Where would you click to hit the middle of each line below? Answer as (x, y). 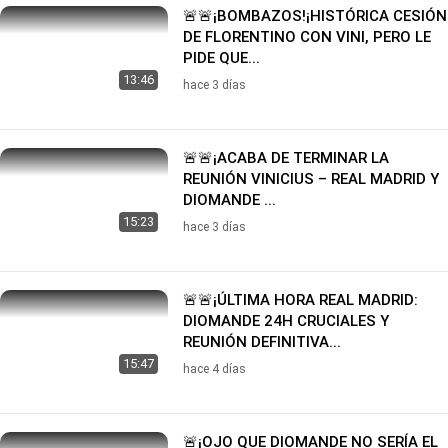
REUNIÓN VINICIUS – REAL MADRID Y (311, 178)
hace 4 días (214, 368)
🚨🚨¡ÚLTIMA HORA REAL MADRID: (300, 299)
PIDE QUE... (221, 57)
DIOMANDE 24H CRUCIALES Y (286, 320)
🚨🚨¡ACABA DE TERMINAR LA (286, 157)
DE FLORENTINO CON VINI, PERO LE (307, 36)
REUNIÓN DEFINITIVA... (262, 341)
